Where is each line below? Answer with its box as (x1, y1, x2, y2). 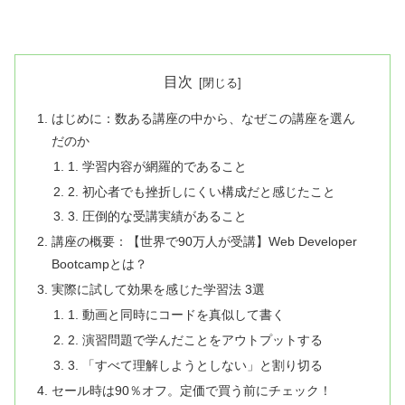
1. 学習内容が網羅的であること (67, 158, 247, 174)
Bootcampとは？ (52, 257, 148, 272)
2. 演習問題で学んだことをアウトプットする (67, 332, 323, 347)
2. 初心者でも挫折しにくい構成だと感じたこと (67, 184, 335, 199)
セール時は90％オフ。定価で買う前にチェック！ (52, 382, 333, 398)
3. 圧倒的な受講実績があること (67, 209, 247, 224)
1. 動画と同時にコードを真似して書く (67, 307, 285, 323)
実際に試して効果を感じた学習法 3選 (52, 282, 266, 297)
